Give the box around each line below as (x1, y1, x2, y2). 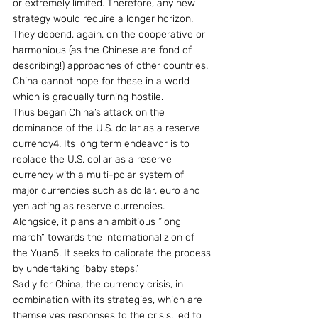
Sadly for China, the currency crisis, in (13, 278, 186, 290)
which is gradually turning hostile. (13, 91, 163, 103)
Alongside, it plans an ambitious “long (13, 216, 184, 228)
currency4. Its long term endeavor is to (13, 138, 192, 150)
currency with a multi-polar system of (13, 169, 187, 181)
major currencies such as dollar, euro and (13, 185, 203, 197)
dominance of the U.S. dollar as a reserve (13, 122, 203, 134)
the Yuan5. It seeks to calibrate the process (13, 247, 214, 259)
